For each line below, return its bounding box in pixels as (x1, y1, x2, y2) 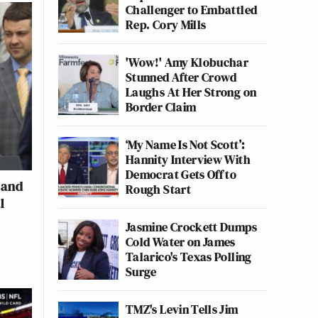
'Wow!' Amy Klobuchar (126, 53, 249, 71)
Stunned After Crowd (126, 68, 237, 86)
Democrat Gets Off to (126, 165, 237, 183)
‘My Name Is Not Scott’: (126, 136, 246, 153)
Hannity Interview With (126, 150, 251, 168)
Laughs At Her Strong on (126, 83, 257, 101)
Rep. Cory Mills (126, 16, 207, 33)
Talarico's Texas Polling (126, 248, 252, 265)
